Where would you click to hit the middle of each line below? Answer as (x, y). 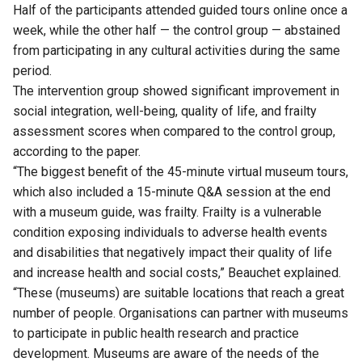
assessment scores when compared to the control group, (174, 131)
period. (32, 70)
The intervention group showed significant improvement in (176, 90)
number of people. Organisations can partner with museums (181, 313)
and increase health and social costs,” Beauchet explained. (177, 272)
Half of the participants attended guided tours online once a (180, 10)
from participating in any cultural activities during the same (177, 50)
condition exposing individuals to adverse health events (170, 232)
